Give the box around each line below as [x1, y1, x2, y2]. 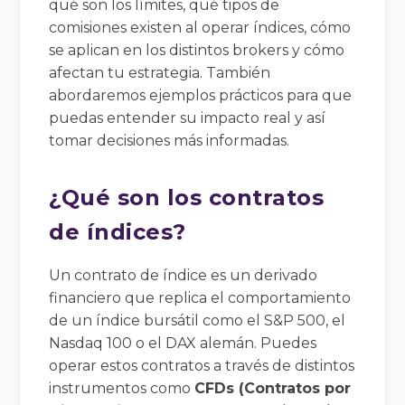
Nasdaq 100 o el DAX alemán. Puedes [49, 334, 317, 352]
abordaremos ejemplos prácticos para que [49, 86, 353, 104]
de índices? [49, 218, 186, 245]
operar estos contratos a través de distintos [49, 356, 355, 374]
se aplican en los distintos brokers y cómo [49, 41, 345, 59]
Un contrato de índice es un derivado [49, 266, 318, 284]
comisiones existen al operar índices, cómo [49, 18, 352, 36]
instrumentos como [49, 379, 195, 397]
